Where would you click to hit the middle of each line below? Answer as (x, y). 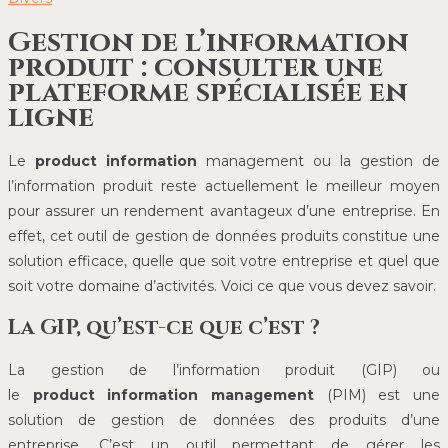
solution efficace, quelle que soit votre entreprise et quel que (224, 260)
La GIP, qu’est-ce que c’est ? (164, 327)
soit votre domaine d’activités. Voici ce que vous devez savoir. (222, 285)
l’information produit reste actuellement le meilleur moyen (224, 185)
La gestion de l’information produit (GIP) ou (224, 370)
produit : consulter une (195, 67)
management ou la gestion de (318, 160)
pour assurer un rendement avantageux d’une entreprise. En (224, 210)
